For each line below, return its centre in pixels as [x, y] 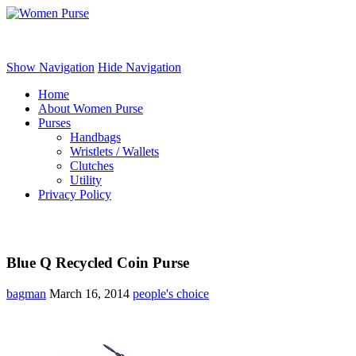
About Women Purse [91, 108]
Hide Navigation [139, 67]
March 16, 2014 [89, 293]
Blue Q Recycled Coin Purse [98, 263]
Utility [86, 180]
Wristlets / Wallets [114, 151]
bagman [26, 293]
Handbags [95, 137]
